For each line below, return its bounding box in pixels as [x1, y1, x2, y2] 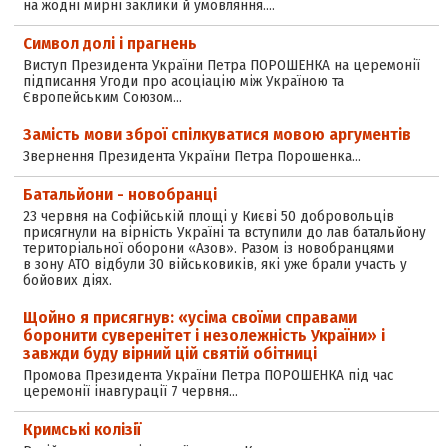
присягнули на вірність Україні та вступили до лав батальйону [22, 222, 426, 241]
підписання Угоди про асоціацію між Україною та [22, 71, 344, 90]
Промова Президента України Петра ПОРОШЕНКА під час [22, 365, 393, 384]
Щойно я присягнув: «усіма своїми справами [22, 306, 357, 328]
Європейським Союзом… [22, 87, 182, 106]
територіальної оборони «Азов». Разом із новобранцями [22, 238, 394, 257]
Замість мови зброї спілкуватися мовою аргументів [22, 123, 411, 145]
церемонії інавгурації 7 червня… [22, 381, 238, 400]
